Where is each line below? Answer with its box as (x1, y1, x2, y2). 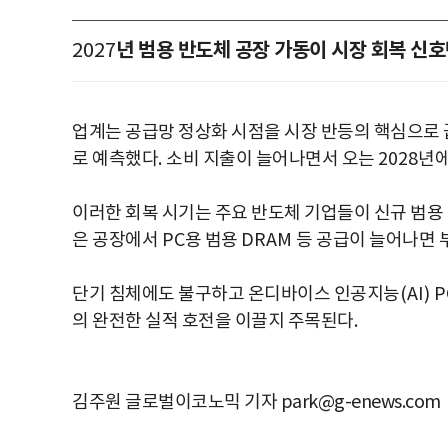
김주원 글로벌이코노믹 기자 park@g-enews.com (72, 392, 441, 414)
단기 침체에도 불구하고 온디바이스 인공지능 (72, 284, 400, 306)
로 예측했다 (72, 149, 158, 171)
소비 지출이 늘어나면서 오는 (166, 149, 378, 171)
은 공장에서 (72, 230, 162, 252)
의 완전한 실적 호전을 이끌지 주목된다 (72, 311, 354, 333)
